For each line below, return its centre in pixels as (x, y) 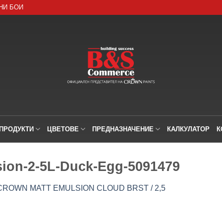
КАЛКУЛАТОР (189, 129)
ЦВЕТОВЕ (63, 129)
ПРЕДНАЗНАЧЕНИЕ (123, 129)
